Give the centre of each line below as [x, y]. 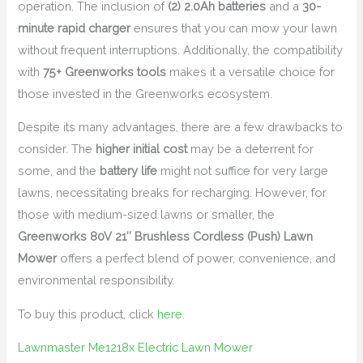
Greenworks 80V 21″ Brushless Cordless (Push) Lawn [166, 237]
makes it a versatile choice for [251, 71]
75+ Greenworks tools [105, 71]
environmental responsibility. [97, 280]
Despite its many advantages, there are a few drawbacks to [181, 127]
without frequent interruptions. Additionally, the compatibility [181, 49]
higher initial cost [142, 149]
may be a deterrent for [251, 149]
